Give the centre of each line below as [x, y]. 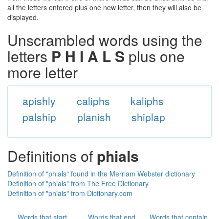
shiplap [149, 117]
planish [94, 117]
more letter [43, 72]
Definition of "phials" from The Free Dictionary [78, 183]
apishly [39, 101]
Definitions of [52, 156]
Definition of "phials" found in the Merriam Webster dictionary [101, 174]
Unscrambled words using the [105, 40]
